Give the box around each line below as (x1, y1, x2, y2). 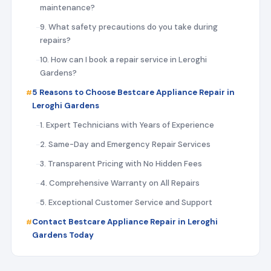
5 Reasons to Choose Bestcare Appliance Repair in (31, 87, 235, 97)
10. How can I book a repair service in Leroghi (39, 54, 207, 65)
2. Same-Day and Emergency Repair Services (39, 139, 211, 149)
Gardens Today (31, 229, 94, 240)
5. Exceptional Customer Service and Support (39, 197, 212, 207)
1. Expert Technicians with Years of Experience (39, 119, 214, 130)
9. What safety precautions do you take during (39, 21, 218, 32)
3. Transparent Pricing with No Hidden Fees (39, 158, 202, 169)
